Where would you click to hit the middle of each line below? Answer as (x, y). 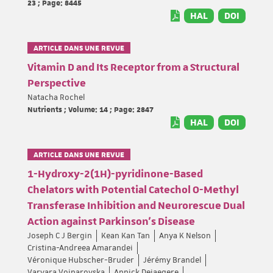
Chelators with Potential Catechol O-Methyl (133, 190)
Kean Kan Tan (126, 236)
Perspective (57, 83)
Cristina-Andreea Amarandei (80, 248)
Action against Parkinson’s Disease (111, 222)
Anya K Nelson (185, 236)
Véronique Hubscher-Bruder (81, 260)
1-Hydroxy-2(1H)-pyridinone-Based (115, 174)
